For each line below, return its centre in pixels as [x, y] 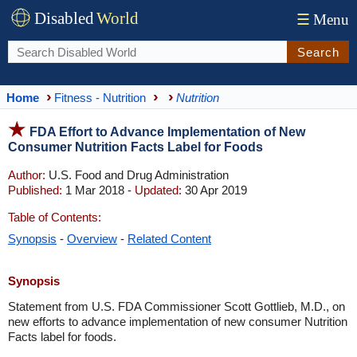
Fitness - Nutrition [100, 97]
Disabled [64, 18]
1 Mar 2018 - [98, 190]
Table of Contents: [55, 217]
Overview [92, 239]
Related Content [169, 239]
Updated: [158, 190]
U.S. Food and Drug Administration [137, 175]
